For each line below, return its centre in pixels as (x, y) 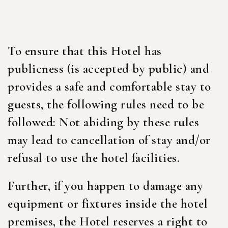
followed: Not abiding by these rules (103, 122)
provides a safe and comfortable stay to (109, 87)
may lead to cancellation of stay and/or (109, 140)
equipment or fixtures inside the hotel (108, 204)
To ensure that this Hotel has (85, 51)
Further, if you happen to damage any (105, 186)
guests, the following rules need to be (106, 104)
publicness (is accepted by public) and (108, 69)
